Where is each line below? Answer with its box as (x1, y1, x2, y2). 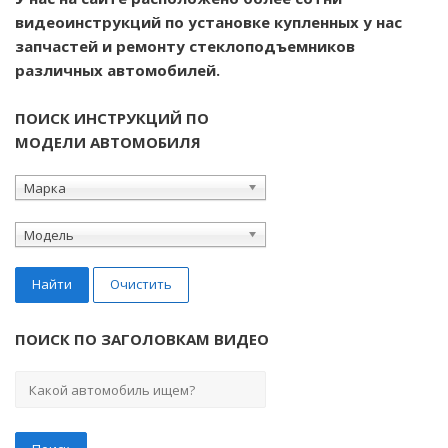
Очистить (110, 274, 172, 293)
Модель (24, 225, 74, 244)
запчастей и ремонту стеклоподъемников (15, 35, 355, 56)
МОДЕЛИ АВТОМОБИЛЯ (15, 131, 201, 152)
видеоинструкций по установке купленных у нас (15, 11, 402, 32)
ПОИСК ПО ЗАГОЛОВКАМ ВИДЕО (15, 328, 269, 349)
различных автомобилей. (15, 59, 220, 80)
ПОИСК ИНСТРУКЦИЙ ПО (15, 107, 209, 128)
